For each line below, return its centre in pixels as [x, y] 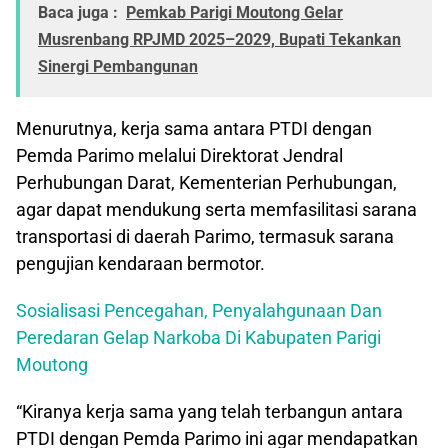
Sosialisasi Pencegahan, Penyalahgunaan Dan [199, 311]
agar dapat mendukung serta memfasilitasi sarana [216, 210]
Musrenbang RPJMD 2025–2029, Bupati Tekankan [219, 40]
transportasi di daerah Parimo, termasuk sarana [205, 237]
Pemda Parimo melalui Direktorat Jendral [179, 156]
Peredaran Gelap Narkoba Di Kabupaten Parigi [198, 338]
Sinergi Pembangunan [118, 67]
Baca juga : [78, 13]
